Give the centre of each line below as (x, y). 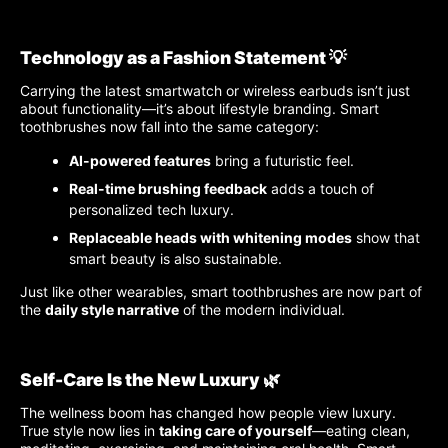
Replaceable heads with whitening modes (210, 238)
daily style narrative (112, 310)
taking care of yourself (235, 430)
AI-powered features (140, 161)
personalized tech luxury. (151, 210)
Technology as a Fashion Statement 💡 (183, 58)
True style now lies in (89, 430)
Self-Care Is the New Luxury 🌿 (150, 379)
